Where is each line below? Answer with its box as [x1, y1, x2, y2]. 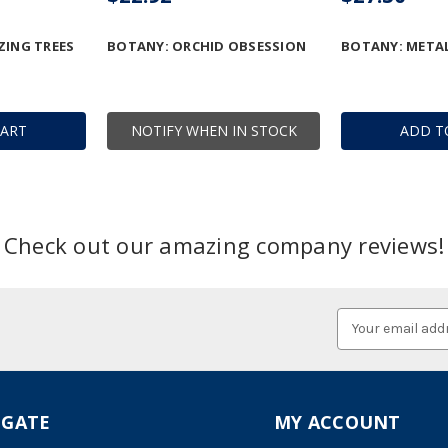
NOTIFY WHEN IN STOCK [130, 120, 297, 140]
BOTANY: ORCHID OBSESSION [107, 36, 306, 55]
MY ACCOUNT [274, 409, 401, 434]
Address [336, 330, 390, 348]
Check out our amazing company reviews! [3, 229, 445, 260]
